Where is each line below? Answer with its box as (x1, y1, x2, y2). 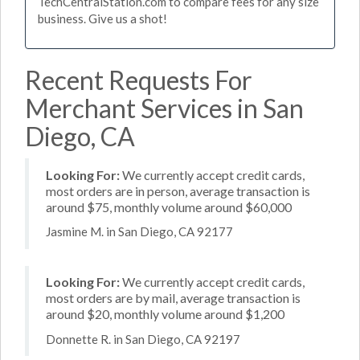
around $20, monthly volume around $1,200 (46, 306, 284, 321)
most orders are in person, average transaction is (46, 182, 310, 198)
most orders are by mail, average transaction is (46, 290, 301, 305)
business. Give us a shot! (38, 11, 167, 26)
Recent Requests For (25, 63, 252, 96)
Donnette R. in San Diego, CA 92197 (46, 331, 240, 346)
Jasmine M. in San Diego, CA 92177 (46, 224, 233, 239)
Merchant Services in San (25, 92, 304, 124)
